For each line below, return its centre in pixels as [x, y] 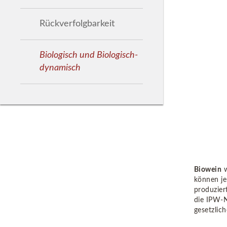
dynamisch [60, 68]
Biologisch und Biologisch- [89, 55]
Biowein [208, 169]
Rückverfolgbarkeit [77, 24]
